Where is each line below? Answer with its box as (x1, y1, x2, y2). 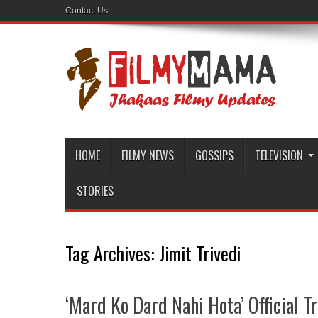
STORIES (77, 182, 114, 199)
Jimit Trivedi (159, 239, 241, 267)
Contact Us (65, 6, 108, 16)
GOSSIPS (195, 147, 234, 164)
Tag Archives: (65, 239, 159, 267)
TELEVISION (255, 147, 303, 164)
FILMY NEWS (121, 147, 174, 164)
